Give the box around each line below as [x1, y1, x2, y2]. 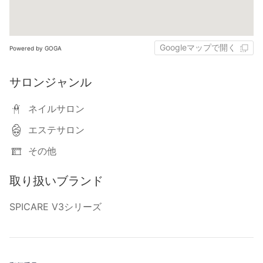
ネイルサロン [28, 103, 85, 115]
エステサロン [28, 124, 85, 136]
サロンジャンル [9, 75, 92, 90]
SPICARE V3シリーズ [9, 201, 102, 213]
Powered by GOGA [9, 44, 62, 52]
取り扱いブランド [9, 174, 103, 188]
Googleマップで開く [160, 42, 236, 52]
